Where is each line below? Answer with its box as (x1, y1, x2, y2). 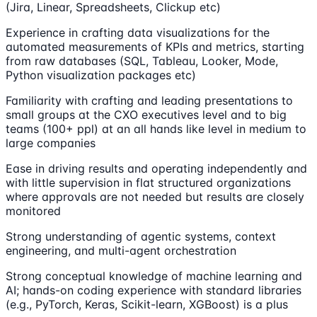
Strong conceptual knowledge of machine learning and (6, 268, 302, 283)
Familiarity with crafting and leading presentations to (6, 93, 293, 108)
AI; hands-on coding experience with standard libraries (6, 282, 301, 297)
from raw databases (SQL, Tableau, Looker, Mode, (6, 53, 278, 68)
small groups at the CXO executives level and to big (6, 107, 287, 122)
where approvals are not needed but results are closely (6, 189, 304, 204)
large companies (6, 135, 96, 150)
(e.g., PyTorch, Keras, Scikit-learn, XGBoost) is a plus (6, 296, 288, 311)
